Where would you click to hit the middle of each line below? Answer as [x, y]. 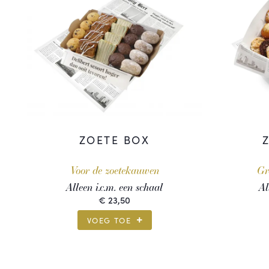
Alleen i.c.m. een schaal [114, 187]
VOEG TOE [109, 220]
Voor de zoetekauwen [114, 170]
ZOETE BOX [114, 140]
